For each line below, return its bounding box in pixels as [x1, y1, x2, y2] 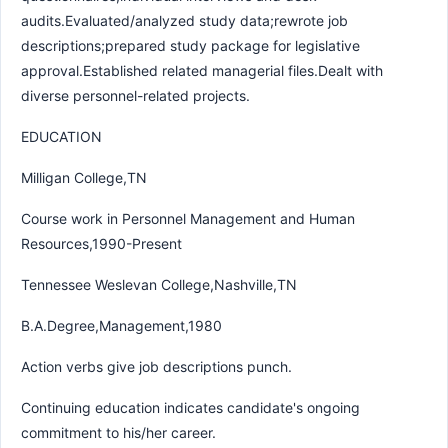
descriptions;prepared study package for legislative [21, 36, 360, 54]
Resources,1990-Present [21, 234, 182, 252]
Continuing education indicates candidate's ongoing [21, 398, 360, 416]
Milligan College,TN [21, 168, 147, 186]
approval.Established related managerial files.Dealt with [21, 61, 383, 79]
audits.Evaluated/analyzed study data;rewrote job [21, 11, 348, 29]
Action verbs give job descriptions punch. [21, 357, 292, 375]
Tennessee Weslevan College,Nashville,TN [21, 275, 297, 293]
